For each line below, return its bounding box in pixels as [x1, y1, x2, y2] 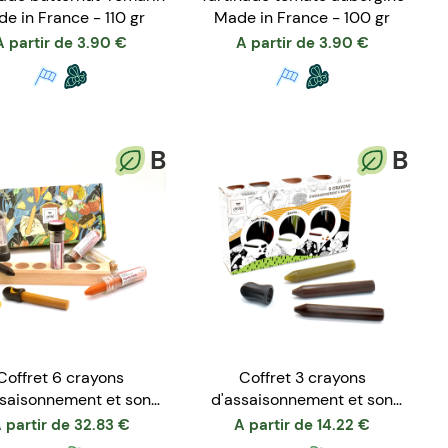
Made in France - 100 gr [214, 7, 390, 29]
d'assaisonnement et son [211, 389, 393, 411]
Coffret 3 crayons [238, 367, 366, 389]
